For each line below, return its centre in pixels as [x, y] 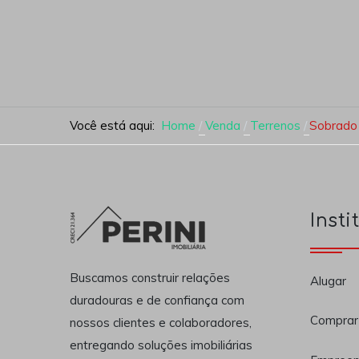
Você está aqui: [115, 125]
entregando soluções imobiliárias [161, 345]
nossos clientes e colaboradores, [161, 323]
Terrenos [275, 125]
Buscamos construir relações [150, 278]
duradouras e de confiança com [157, 301]
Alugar [328, 280]
